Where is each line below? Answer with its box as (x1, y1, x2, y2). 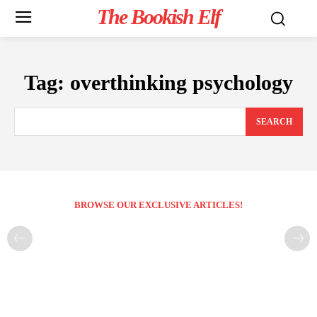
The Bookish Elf (96, 5, 220, 28)
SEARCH (256, 117, 292, 127)
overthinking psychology (70, 71, 293, 94)
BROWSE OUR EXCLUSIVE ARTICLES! (74, 200, 243, 211)
